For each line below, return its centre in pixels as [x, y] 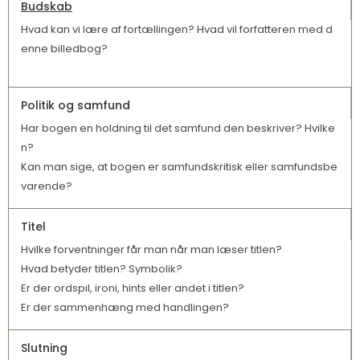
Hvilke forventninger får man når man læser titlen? [151, 250]
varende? [47, 186]
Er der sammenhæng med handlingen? [125, 308]
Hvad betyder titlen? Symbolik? [102, 269]
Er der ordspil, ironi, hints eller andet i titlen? [133, 288]
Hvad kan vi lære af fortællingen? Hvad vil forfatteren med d [177, 30]
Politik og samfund [76, 106]
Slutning [44, 348]
